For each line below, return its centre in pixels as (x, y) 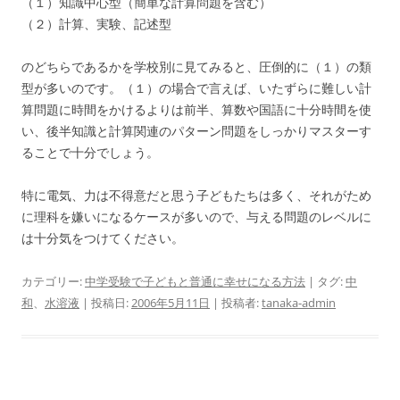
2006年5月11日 (171, 303)
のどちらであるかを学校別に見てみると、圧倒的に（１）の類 (196, 67)
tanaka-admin (299, 303)
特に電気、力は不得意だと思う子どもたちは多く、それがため (196, 196)
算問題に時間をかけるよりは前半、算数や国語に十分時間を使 (196, 110)
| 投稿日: (105, 303)
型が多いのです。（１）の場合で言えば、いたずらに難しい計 (196, 88)
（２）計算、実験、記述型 (96, 24)
